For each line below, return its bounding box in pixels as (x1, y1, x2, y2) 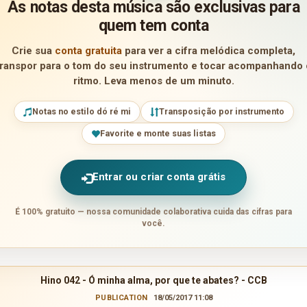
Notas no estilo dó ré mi (32, 106, 131, 117)
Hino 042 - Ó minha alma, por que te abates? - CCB (40, 274, 267, 286)
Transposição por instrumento (158, 106, 284, 117)
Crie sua (12, 44, 55, 57)
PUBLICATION (95, 293, 148, 302)
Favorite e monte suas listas (100, 128, 216, 139)
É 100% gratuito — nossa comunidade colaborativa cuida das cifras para (15, 206, 292, 217)
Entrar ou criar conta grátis (92, 171, 226, 184)
